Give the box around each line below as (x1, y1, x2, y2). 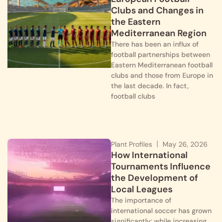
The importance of (111, 195, 171, 205)
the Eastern (111, 16, 161, 28)
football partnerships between (111, 50, 210, 59)
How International (111, 149, 188, 161)
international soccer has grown (111, 206, 212, 215)
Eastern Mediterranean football (111, 60, 213, 70)
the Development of (111, 171, 198, 184)
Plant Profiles (111, 139, 152, 149)
